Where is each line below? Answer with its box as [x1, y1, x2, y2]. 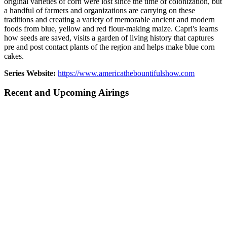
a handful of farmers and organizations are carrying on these [4, 6, 195, 15]
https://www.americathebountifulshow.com [58, 68, 195, 78]
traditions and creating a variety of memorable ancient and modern [4, 15, 215, 24]
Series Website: [4, 68, 56, 78]
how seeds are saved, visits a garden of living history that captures [4, 33, 214, 42]
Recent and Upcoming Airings [4, 87, 129, 98]
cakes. [4, 51, 24, 60]
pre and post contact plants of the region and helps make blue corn [4, 42, 215, 51]
